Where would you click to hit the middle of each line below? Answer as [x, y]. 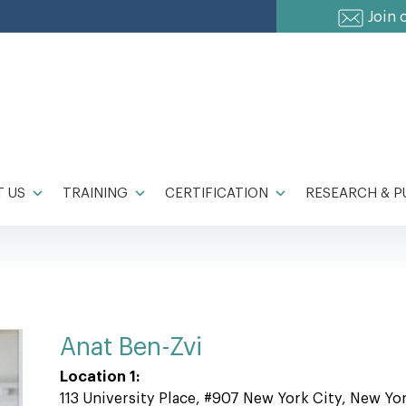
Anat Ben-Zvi [131, 348]
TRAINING [95, 193]
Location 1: [100, 377]
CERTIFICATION [217, 193]
